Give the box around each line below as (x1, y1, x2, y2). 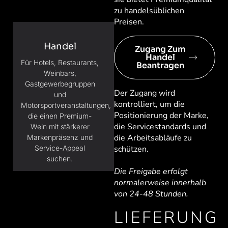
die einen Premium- (28, 111, 92, 120)
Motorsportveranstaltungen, (21, 100, 111, 109)
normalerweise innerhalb (114, 177, 206, 189)
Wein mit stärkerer (30, 122, 90, 131)
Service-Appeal (35, 143, 85, 152)
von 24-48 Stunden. (114, 188, 188, 200)
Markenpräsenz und (27, 132, 93, 141)
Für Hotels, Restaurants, (21, 58, 99, 67)
